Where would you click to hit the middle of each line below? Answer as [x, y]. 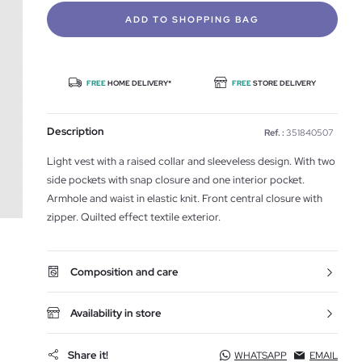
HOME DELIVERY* [138, 83]
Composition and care [124, 272]
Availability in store [116, 313]
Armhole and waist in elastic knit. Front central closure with [185, 198]
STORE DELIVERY [284, 83]
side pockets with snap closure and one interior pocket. [176, 180]
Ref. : [274, 133]
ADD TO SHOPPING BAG [192, 19]
